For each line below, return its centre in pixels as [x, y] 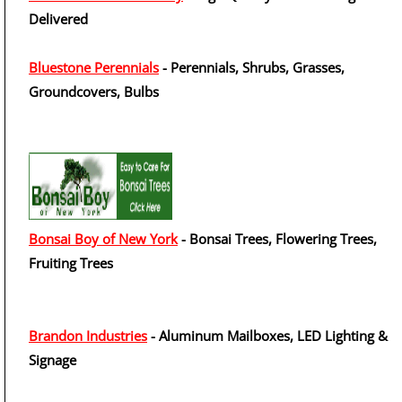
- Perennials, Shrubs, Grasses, [252, 67]
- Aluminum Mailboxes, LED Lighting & [267, 336]
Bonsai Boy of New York [103, 239]
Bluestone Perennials [94, 67]
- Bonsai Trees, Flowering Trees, [277, 239]
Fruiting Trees [71, 263]
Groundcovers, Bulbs [94, 92]
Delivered [58, 19]
